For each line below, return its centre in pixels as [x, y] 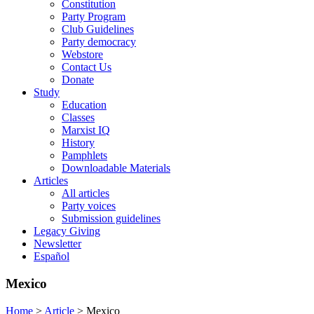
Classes [78, 118]
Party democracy [99, 42]
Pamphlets [84, 156]
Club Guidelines [98, 29]
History [78, 143]
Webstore [82, 55]
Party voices [89, 206]
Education [84, 105]
